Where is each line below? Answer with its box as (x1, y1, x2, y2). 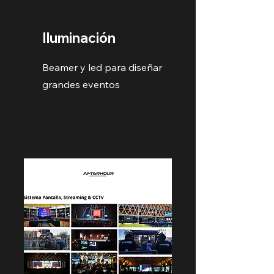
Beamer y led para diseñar (42, 61, 162, 73)
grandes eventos (42, 78, 120, 91)
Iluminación (42, 29, 116, 46)
